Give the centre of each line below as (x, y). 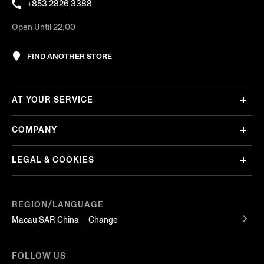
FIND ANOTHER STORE (70, 56)
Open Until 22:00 (44, 27)
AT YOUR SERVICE (52, 100)
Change (103, 220)
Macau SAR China (45, 220)
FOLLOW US (39, 256)
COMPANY (34, 130)
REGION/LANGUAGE (58, 204)
